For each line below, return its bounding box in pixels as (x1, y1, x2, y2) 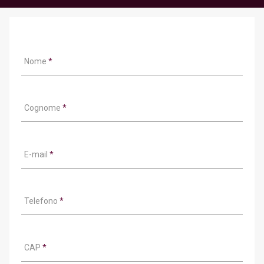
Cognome (24, 103, 62, 113)
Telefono (24, 196, 60, 206)
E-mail (24, 150, 49, 159)
